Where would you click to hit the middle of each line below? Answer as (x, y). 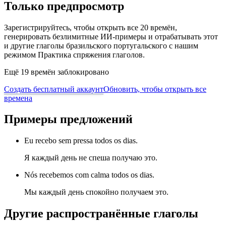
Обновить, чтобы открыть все (155, 89)
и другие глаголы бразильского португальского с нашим (101, 45)
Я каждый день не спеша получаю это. (91, 158)
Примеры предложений (68, 119)
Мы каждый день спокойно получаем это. (96, 192)
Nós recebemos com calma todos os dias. (89, 175)
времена (18, 98)
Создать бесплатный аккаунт (54, 89)
